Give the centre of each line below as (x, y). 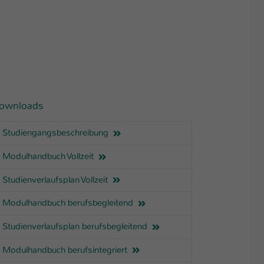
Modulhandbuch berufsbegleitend (69, 203)
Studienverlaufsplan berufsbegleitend (76, 227)
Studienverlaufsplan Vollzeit (56, 179)
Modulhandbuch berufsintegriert (66, 250)
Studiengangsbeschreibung (57, 133)
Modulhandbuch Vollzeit (49, 156)
